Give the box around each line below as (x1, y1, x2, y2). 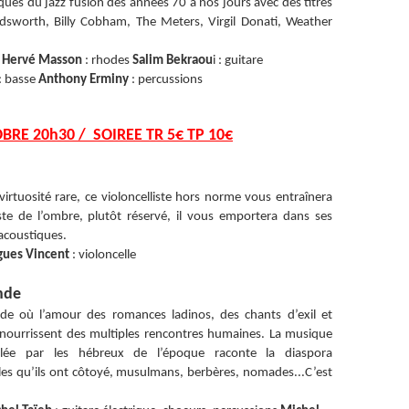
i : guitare (212, 54, 263, 68)
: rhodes (81, 54, 132, 68)
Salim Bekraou (131, 54, 213, 68)
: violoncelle (69, 248, 136, 262)
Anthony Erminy (38, 73, 129, 87)
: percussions (129, 73, 203, 87)
